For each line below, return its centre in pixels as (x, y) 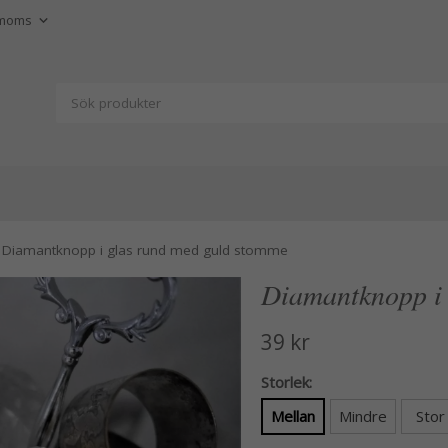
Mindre (362, 416)
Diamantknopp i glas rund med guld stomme (145, 250)
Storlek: (286, 382)
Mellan (292, 416)
